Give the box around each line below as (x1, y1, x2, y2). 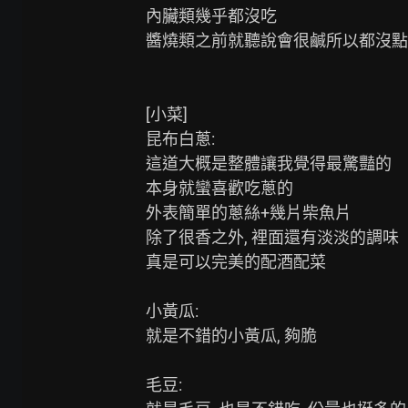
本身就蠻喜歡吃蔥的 (146, 178, 293, 198)
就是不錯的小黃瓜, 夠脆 (146, 326, 317, 345)
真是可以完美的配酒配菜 (146, 252, 326, 271)
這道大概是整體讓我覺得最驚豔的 (146, 154, 392, 173)
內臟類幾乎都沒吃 (146, 6, 277, 25)
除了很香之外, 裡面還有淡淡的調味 (146, 228, 399, 247)
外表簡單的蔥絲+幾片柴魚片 (146, 203, 352, 222)
